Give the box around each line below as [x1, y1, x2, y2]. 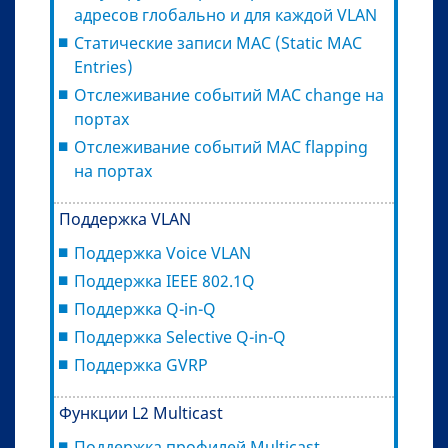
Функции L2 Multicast [59, 401, 223, 424]
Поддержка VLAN [59, 207, 191, 230]
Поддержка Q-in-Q [74, 297, 216, 320]
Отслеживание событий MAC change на [74, 83, 384, 106]
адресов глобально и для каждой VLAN [74, 3, 381, 26]
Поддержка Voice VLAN [74, 241, 251, 264]
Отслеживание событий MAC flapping [74, 135, 368, 158]
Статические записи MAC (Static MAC [74, 31, 362, 54]
